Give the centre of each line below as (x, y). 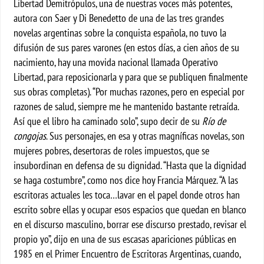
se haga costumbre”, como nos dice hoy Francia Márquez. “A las (126, 180)
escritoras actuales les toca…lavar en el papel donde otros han (127, 195)
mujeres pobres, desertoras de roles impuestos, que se (112, 151)
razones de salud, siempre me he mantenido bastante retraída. (126, 106)
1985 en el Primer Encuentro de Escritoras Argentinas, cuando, (127, 254)
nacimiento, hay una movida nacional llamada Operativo (116, 62)
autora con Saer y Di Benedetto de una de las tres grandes (119, 18)
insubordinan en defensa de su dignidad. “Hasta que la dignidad (130, 165)
